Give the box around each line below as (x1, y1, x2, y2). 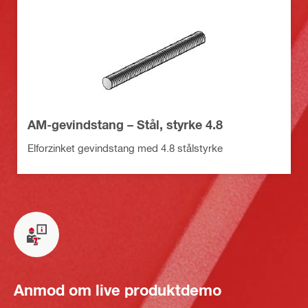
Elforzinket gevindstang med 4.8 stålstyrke (27, 142, 223, 155)
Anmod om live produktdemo (14, 280, 221, 299)
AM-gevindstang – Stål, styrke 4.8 (27, 117, 223, 133)
